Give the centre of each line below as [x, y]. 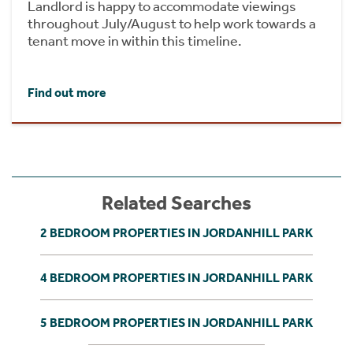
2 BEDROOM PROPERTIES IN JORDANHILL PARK [176, 232]
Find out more [67, 92]
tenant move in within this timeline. [135, 41]
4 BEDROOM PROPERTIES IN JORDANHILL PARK [176, 277]
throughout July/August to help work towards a [172, 23]
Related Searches [176, 203]
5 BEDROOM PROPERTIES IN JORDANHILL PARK [176, 322]
